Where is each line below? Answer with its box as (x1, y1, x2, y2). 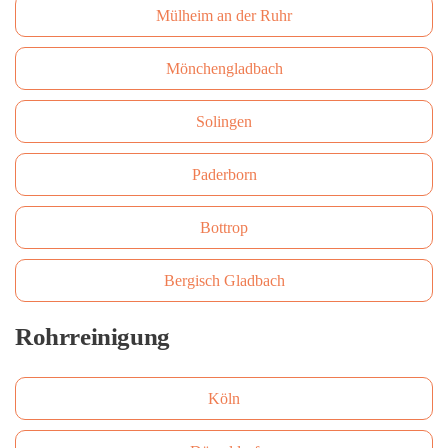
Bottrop (200, 219, 248, 236)
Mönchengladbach (165, 60, 283, 77)
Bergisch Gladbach (163, 272, 285, 289)
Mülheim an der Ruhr (156, 7, 292, 24)
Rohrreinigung (15, 323, 170, 350)
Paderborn (191, 166, 257, 183)
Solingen (196, 113, 252, 130)
